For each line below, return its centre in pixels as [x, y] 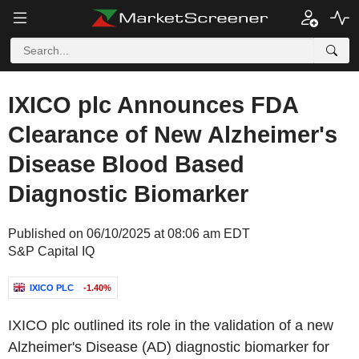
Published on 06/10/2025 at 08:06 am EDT [129, 234]
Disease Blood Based [126, 164]
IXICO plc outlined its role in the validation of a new [171, 325]
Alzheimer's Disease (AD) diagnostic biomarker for [169, 347]
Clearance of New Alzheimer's [173, 135]
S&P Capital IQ [51, 251]
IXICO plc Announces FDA [153, 105]
